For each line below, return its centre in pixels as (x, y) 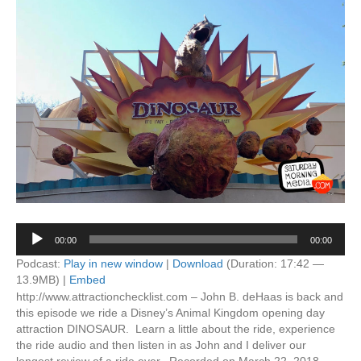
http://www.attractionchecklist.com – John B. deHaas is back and (180, 297)
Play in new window (113, 263)
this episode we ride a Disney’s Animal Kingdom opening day (170, 313)
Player (31, 247)
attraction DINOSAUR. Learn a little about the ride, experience (176, 329)
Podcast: (40, 263)
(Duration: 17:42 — (274, 263)
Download (198, 263)
